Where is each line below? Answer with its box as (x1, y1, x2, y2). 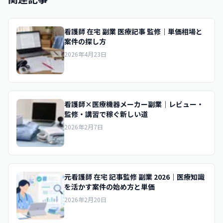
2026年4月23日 (64, 50, 107, 58)
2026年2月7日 (64, 122, 103, 131)
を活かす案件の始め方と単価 (64, 182, 155, 192)
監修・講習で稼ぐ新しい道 (64, 109, 148, 119)
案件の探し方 (64, 36, 106, 46)
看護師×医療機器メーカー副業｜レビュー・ (64, 99, 204, 109)
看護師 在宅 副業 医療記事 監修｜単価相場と (64, 26, 203, 36)
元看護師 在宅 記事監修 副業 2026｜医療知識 (64, 172, 205, 182)
